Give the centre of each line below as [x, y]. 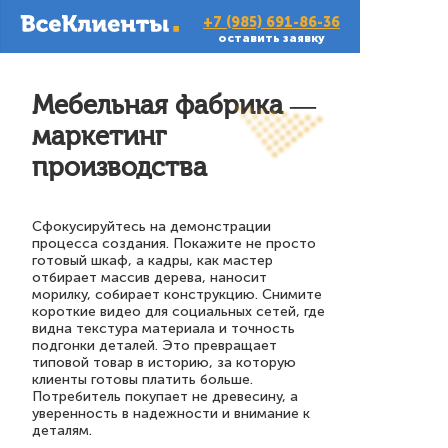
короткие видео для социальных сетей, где [178, 311]
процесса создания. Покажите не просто [174, 243]
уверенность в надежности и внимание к [171, 413]
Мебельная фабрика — [174, 105]
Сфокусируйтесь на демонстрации [151, 226]
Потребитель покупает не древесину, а [165, 396]
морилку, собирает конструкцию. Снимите [177, 294]
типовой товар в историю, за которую [164, 362]
